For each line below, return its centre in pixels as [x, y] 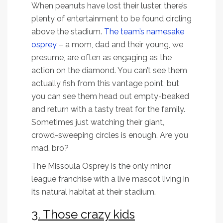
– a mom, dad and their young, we [120, 45]
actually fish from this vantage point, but [105, 84]
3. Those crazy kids [83, 215]
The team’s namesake [144, 32]
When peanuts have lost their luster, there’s [109, 6]
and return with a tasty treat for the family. [108, 110]
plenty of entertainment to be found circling [111, 19]
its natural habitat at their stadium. [94, 192]
